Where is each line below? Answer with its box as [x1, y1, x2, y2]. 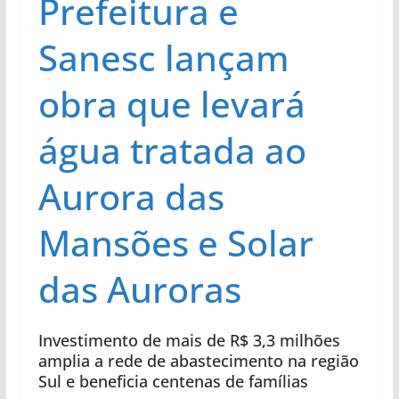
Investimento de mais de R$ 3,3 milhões [37, 329, 340, 351]
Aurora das [37, 171, 224, 221]
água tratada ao [37, 125, 306, 175]
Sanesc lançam [37, 32, 289, 82]
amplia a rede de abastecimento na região [37, 349, 359, 371]
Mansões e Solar [37, 217, 313, 267]
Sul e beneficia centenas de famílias [37, 370, 308, 392]
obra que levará [37, 78, 305, 128]
